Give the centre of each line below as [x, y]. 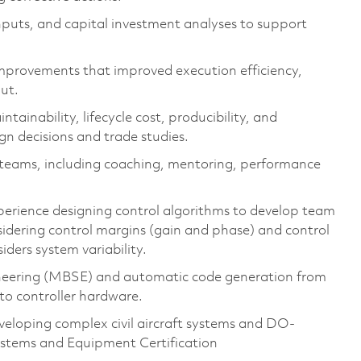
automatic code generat [199, 277]
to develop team [284, 211]
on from [302, 277]
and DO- [267, 324]
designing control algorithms [141, 211]
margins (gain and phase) [175, 230]
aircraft [160, 324]
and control [294, 230]
